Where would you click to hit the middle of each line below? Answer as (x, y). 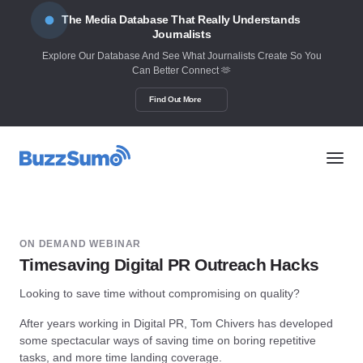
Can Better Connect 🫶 (181, 70)
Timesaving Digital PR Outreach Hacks (169, 264)
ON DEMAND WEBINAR (81, 244)
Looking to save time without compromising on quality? (160, 294)
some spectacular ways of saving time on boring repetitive (168, 340)
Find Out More (175, 99)
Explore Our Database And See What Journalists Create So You (181, 56)
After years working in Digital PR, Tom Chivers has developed (176, 323)
